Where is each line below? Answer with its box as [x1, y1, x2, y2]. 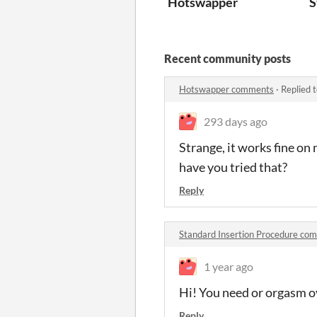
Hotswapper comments [179, 83, 274, 95]
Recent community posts [164, 51, 291, 65]
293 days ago [204, 114, 267, 128]
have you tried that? [179, 158, 287, 175]
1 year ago [204, 259, 253, 273]
